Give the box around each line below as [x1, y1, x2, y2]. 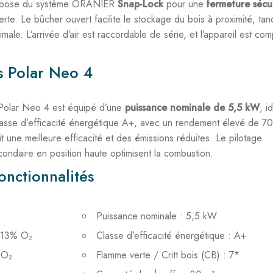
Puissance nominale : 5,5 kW [96, 209, 217, 223]
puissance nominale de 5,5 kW [125, 101, 260, 115]
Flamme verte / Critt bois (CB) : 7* [96, 248, 239, 262]
